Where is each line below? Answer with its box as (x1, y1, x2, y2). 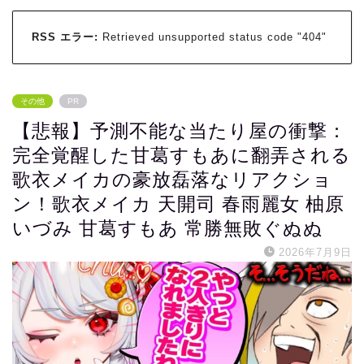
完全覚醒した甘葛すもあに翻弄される (12, 145, 351, 167)
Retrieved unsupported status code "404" (98, 31, 327, 44)
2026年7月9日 (279, 246, 352, 259)
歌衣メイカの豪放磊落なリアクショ (12, 169, 332, 191)
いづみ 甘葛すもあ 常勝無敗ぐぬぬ (12, 218, 323, 240)
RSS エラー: (32, 31, 98, 44)
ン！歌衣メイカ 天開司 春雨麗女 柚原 (12, 193, 344, 215)
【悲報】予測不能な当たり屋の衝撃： (12, 120, 347, 142)
